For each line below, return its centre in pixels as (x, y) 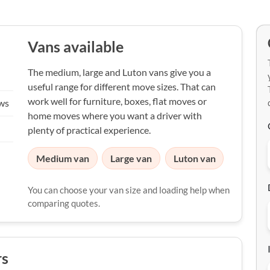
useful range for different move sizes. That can (122, 86)
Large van (131, 158)
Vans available (76, 47)
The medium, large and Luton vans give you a (119, 72)
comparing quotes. (64, 203)
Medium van (62, 158)
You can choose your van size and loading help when (129, 190)
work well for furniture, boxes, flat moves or (117, 101)
